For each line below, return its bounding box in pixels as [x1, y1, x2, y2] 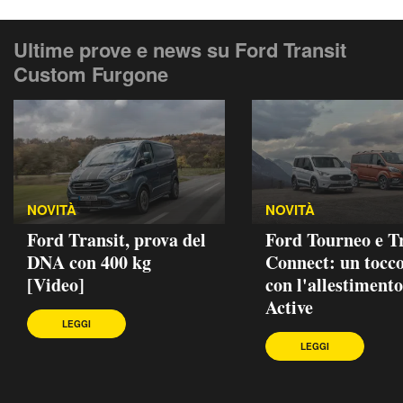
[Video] [27, 271, 85, 298]
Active [265, 293, 313, 320]
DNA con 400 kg [27, 248, 151, 275]
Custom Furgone [13, 58, 168, 88]
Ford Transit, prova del [27, 226, 206, 253]
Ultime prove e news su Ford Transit [13, 34, 346, 64]
